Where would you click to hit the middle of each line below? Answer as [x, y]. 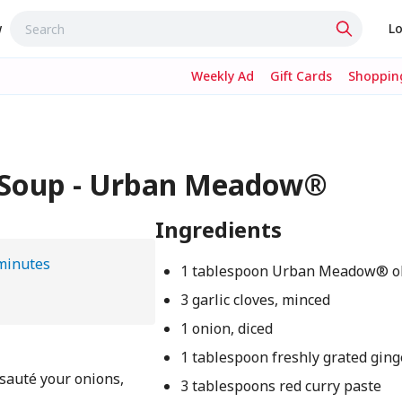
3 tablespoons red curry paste [280, 386]
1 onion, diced [226, 328]
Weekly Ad [223, 76]
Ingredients [218, 229]
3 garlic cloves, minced [255, 300]
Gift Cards [301, 76]
